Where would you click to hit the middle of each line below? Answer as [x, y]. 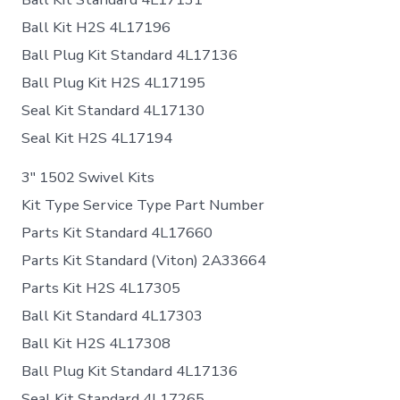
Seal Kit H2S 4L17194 [97, 138]
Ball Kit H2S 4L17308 [96, 344]
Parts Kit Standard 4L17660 [117, 233]
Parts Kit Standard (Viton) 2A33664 [144, 261]
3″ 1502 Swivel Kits [88, 178]
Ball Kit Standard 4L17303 [112, 316]
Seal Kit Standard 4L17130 [113, 111]
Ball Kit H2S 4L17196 [96, 28]
